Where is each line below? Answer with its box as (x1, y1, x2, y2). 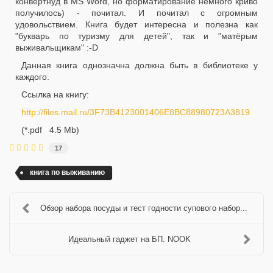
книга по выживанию (30, 168, 105, 177)
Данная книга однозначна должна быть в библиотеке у (21, 60, 258, 70)
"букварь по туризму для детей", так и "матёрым (15, 31, 258, 41)
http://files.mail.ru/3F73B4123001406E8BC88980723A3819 (21, 107, 250, 117)
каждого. (15, 72, 49, 82)
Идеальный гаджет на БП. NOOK (68, 234, 191, 244)
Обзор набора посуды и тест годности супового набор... (40, 203, 247, 213)
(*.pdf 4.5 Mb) (21, 125, 79, 135)
